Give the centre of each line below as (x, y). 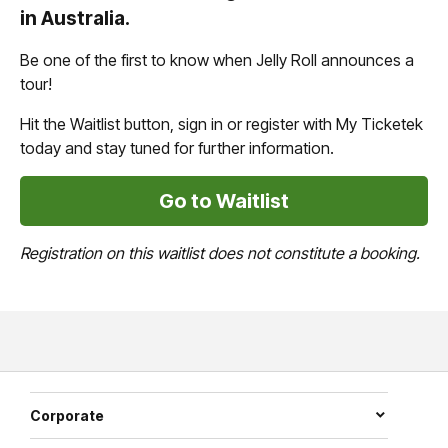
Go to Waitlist (224, 200)
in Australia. (75, 17)
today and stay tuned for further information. (177, 147)
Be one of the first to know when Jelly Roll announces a (217, 59)
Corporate (67, 415)
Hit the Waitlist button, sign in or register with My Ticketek (221, 123)
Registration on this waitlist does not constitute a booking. (220, 252)
